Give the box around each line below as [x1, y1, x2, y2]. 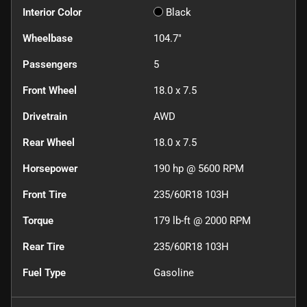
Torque [23, 214, 53, 227]
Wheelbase [23, 32, 73, 45]
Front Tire [23, 188, 66, 201]
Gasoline [153, 266, 194, 279]
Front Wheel [23, 84, 77, 97]
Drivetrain [23, 110, 67, 123]
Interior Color [23, 5, 82, 19]
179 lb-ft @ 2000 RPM [153, 214, 251, 227]
